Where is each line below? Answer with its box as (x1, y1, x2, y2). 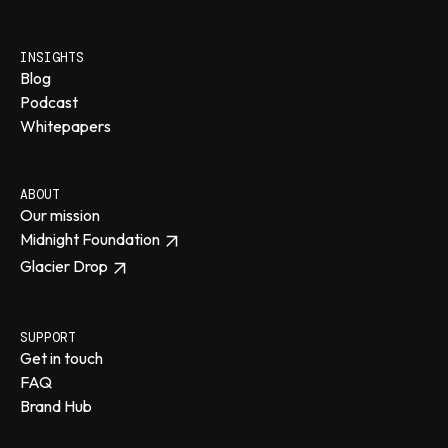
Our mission (20, 205, 100, 226)
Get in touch (20, 347, 103, 368)
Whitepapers (20, 116, 111, 137)
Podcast (20, 92, 78, 113)
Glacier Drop (20, 256, 108, 277)
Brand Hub (20, 395, 92, 416)
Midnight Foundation (20, 229, 160, 250)
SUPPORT (20, 328, 76, 346)
